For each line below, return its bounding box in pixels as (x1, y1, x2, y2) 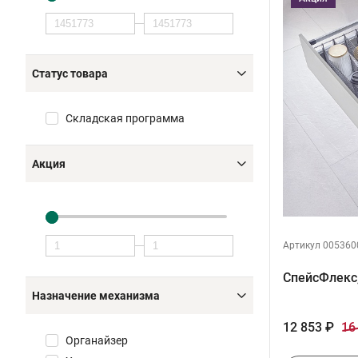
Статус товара (32, 67, 108, 80)
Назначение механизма (32, 289, 160, 302)
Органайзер (66, 334, 128, 347)
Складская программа (66, 112, 185, 125)
